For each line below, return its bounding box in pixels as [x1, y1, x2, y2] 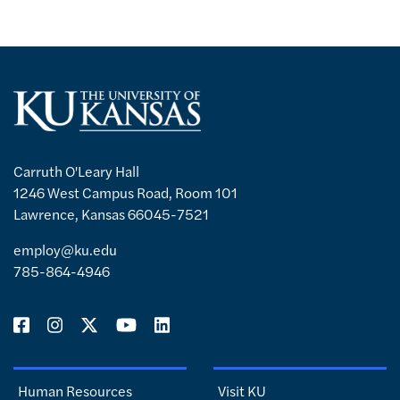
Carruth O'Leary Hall [13, 160, 139, 181]
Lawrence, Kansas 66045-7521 [13, 203, 209, 224]
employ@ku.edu [13, 238, 117, 260]
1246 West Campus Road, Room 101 [13, 181, 237, 203]
